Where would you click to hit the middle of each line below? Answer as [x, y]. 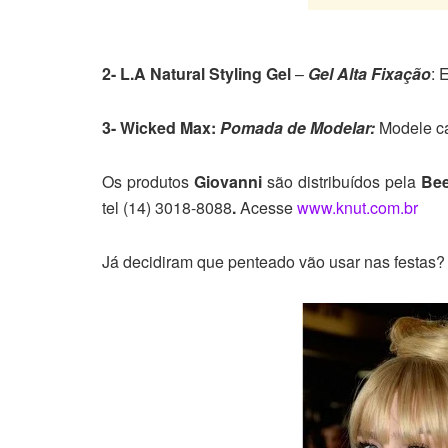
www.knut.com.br [357, 208]
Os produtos [148, 182]
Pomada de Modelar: [297, 128]
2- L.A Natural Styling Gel [196, 74]
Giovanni [230, 182]
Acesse [266, 208]
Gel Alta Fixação [369, 74]
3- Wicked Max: [161, 128]
